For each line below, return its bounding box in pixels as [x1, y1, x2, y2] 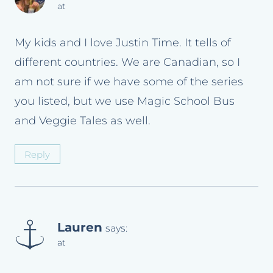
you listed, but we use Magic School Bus [15, 94, 235, 108]
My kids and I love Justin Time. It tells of [15, 35, 231, 49]
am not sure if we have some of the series [15, 74, 243, 88]
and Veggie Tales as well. [15, 113, 151, 127]
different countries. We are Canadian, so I [15, 55, 240, 69]
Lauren [57, 219, 102, 235]
